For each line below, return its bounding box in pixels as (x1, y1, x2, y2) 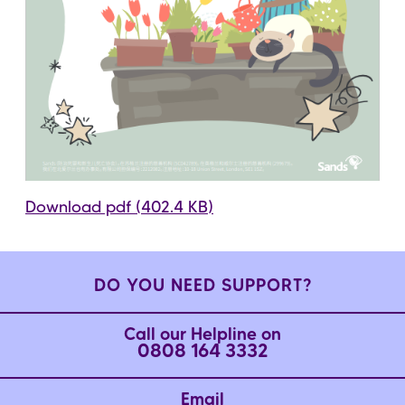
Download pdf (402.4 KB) (25, 200, 213, 215)
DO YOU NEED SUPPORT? (93, 278, 312, 295)
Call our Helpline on (124, 328, 281, 344)
